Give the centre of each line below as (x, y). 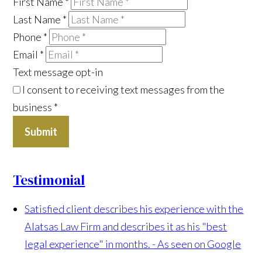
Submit (41, 131)
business (34, 107)
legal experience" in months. (88, 244)
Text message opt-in (58, 72)
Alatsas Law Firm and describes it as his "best (126, 226)
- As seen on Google (197, 244)
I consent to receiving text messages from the (123, 89)
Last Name (38, 19)
